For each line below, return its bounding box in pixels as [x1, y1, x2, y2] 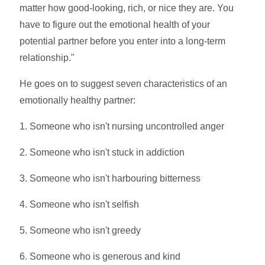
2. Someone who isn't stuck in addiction [20, 147, 185, 157]
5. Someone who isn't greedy [20, 225, 141, 235]
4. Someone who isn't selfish [20, 199, 140, 209]
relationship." [20, 52, 75, 63]
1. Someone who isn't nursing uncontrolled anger [20, 121, 225, 131]
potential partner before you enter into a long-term [20, 35, 226, 46]
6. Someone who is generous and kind [20, 251, 181, 261]
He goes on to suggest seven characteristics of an [20, 78, 228, 89]
